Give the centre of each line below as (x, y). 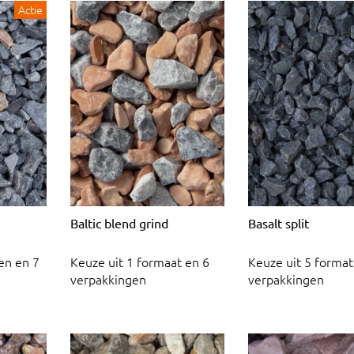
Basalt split (279, 222)
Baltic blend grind (119, 222)
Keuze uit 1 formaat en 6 (140, 262)
